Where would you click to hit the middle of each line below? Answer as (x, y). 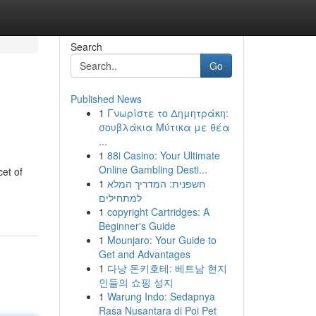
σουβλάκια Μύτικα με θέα (164, 127)
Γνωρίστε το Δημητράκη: (168, 113)
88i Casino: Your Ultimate (163, 155)
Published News (106, 99)
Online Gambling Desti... (153, 169)
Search (86, 47)
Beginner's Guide (137, 226)
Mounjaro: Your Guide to (162, 240)
